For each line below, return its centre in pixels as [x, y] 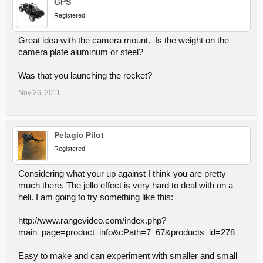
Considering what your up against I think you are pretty [122, 174]
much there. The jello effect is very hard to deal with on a [126, 186]
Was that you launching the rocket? [85, 76]
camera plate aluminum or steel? [81, 52]
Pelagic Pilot [79, 135]
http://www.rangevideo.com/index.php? [92, 221]
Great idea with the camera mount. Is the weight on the [124, 41]
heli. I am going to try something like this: [96, 197]
